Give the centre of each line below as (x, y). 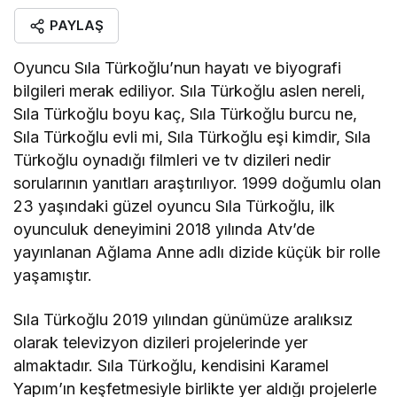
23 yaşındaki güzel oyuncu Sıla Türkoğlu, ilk (175, 206)
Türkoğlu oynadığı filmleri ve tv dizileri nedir (172, 160)
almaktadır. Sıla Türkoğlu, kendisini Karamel (171, 366)
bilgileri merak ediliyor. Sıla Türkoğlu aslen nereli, (190, 91)
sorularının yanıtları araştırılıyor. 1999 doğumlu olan (198, 183)
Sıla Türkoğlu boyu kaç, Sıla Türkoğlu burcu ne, (186, 114)
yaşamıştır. (53, 275)
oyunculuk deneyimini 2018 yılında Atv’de (164, 229)
